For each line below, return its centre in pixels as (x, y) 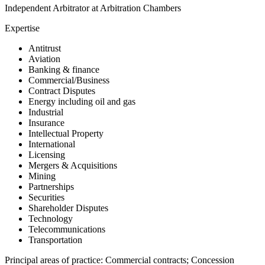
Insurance (46, 122)
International (52, 144)
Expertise (22, 28)
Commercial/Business (69, 80)
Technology (51, 218)
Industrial (46, 112)
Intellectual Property (66, 133)
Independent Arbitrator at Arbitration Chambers (93, 8)
